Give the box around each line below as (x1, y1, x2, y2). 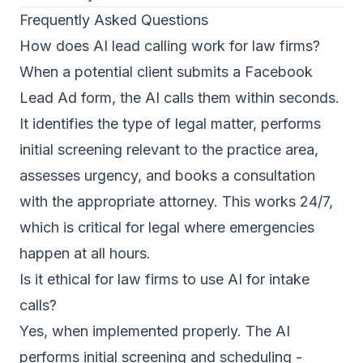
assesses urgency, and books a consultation (19, 167, 315, 184)
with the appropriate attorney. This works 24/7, (19, 193, 333, 210)
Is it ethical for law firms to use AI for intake (19, 271, 310, 288)
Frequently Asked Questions (19, 11, 208, 28)
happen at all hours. (19, 245, 151, 262)
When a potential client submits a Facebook (19, 63, 313, 80)
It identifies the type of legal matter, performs (19, 115, 321, 132)
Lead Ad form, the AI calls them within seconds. (19, 89, 340, 106)
